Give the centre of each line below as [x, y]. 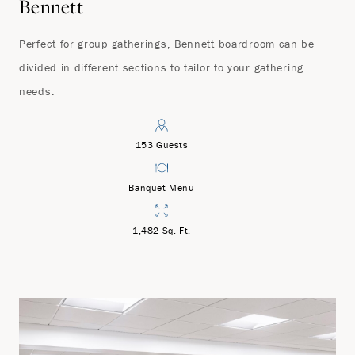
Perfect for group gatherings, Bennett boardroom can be [167, 44]
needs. [37, 92]
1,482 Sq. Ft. [162, 231]
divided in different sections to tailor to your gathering [161, 68]
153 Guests [162, 145]
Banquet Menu [162, 188]
